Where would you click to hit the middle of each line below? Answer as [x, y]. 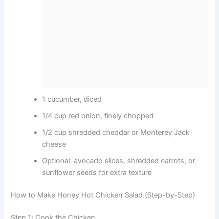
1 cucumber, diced [72, 99]
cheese [54, 144]
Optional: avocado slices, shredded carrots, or [119, 161]
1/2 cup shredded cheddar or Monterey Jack [116, 133]
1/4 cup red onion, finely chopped [98, 116]
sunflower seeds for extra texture [97, 173]
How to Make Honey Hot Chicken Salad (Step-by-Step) [103, 195]
